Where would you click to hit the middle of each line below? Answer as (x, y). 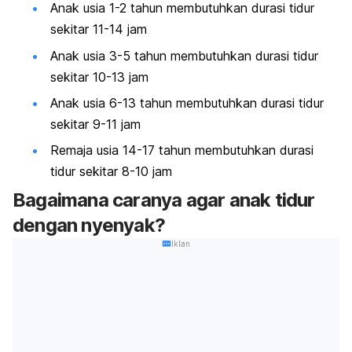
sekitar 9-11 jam (95, 124)
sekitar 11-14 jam (99, 29)
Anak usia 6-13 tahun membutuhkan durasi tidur (187, 103)
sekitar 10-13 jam (99, 77)
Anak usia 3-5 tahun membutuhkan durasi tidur (184, 55)
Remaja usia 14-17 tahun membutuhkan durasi (182, 150)
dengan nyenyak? (89, 225)
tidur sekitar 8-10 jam (111, 172)
